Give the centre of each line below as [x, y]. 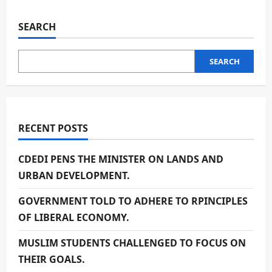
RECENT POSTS [53, 128]
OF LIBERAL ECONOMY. [74, 217]
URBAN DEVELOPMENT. [74, 175]
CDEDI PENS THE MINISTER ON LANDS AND [121, 159]
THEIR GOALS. [52, 259]
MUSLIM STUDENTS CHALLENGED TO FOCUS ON [132, 243]
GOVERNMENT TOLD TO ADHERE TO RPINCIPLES [133, 201]
